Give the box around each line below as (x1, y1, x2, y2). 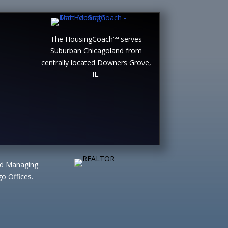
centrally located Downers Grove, (41, 58, 151, 68)
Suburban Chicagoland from (50, 46, 142, 56)
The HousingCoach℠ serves (50, 34, 142, 44)
